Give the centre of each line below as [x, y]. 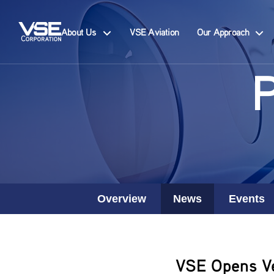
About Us [79, 32]
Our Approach [223, 32]
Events [246, 199]
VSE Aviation [154, 32]
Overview [121, 199]
